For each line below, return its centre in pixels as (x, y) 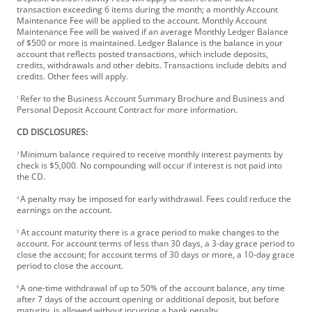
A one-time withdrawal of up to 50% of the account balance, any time (153, 288)
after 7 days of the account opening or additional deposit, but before (148, 299)
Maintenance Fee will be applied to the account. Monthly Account (142, 21)
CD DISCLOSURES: (52, 132)
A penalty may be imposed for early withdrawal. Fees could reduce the (156, 199)
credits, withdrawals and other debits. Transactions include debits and (151, 65)
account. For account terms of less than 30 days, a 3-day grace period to (156, 244)
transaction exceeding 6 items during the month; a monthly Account (147, 10)
